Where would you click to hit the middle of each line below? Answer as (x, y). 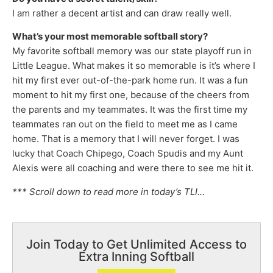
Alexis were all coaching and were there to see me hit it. (133, 168)
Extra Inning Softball (136, 257)
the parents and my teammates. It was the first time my (130, 110)
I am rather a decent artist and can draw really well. (122, 13)
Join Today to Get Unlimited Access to (136, 245)
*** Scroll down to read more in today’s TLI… (108, 191)
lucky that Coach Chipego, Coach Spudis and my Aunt (128, 154)
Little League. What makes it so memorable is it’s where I (134, 66)
